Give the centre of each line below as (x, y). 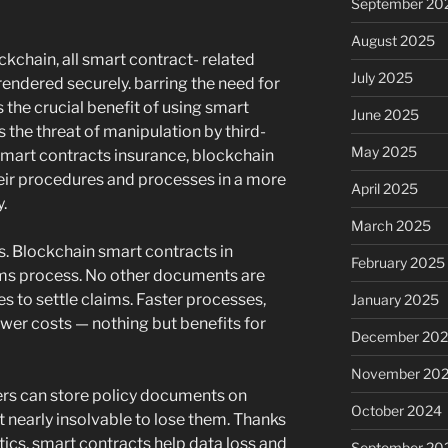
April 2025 (384, 189)
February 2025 (397, 263)
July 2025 (381, 78)
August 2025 (392, 41)
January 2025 (394, 300)
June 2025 (384, 115)
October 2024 (396, 411)
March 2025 (390, 226)
